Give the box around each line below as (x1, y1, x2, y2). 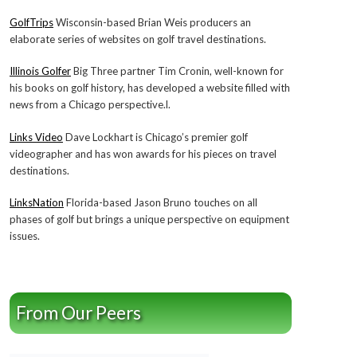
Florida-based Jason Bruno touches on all (63, 196, 257, 209)
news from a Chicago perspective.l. (9, 98, 173, 111)
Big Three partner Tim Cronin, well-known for (70, 65, 284, 77)
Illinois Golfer (9, 65, 71, 77)
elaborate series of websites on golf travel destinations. (9, 32, 266, 45)
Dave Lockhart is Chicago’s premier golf (62, 130, 248, 143)
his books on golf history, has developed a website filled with (9, 81, 290, 94)
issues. (9, 229, 40, 242)
